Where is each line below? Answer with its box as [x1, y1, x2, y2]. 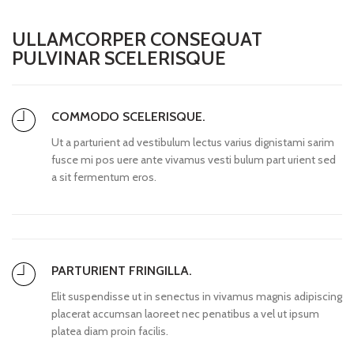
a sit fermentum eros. [51, 169, 156, 184]
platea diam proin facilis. [51, 323, 168, 338]
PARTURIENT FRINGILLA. [51, 262, 192, 278]
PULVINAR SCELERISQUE [12, 46, 226, 70]
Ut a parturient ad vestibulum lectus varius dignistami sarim [51, 134, 334, 149]
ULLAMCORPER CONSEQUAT [12, 27, 262, 51]
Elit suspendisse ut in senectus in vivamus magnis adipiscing [51, 288, 342, 303]
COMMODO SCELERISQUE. [51, 108, 205, 124]
